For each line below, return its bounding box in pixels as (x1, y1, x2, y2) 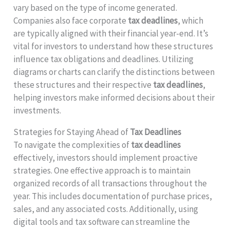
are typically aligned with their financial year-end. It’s (13, 27, 209, 39)
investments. (13, 104, 62, 116)
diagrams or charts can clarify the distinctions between (13, 66, 215, 78)
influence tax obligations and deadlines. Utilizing (13, 53, 194, 65)
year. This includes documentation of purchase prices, (13, 190, 213, 202)
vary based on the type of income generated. (13, 2, 178, 13)
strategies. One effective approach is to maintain (13, 164, 191, 176)
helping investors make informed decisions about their (13, 91, 215, 103)
